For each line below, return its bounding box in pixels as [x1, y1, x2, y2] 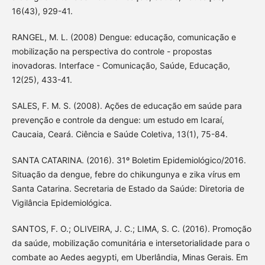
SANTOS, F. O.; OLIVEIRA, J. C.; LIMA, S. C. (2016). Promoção [11, 224, 251, 234]
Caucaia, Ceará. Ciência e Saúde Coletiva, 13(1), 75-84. [11, 129, 228, 140]
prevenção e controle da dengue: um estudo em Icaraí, [11, 115, 224, 125]
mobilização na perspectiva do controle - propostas [11, 46, 212, 57]
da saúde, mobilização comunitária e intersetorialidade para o [11, 238, 250, 248]
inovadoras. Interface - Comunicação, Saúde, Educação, [11, 60, 230, 71]
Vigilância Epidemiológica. [11, 198, 112, 208]
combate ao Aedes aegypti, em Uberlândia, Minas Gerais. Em [11, 252, 248, 263]
